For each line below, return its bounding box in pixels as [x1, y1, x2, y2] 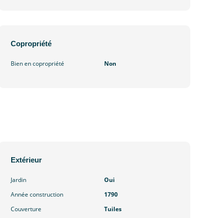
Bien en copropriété [11, 59, 65, 68]
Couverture [11, 205, 42, 214]
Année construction [11, 190, 64, 199]
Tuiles [104, 205, 122, 214]
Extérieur [11, 156, 42, 164]
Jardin [11, 176, 27, 184]
